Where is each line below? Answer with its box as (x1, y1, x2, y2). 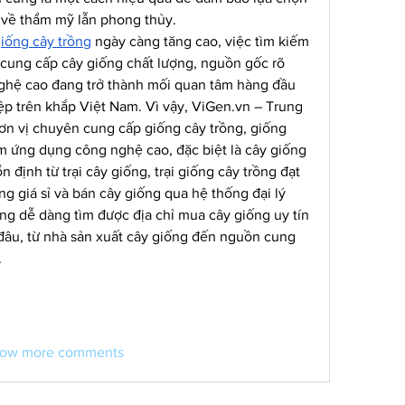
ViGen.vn (192, 99, 250, 114)
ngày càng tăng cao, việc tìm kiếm (91, 33, 309, 49)
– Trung (250, 99, 303, 114)
